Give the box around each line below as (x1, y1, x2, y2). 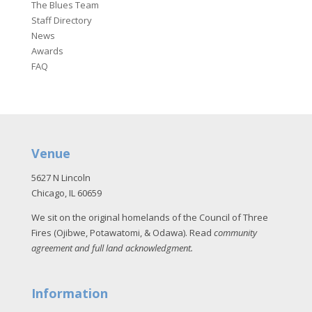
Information (31, 284, 108, 302)
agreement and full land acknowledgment (31, 241, 191, 254)
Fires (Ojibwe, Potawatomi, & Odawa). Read (31, 226, 214, 239)
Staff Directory (31, 13, 92, 26)
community (213, 226, 257, 239)
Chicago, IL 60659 (31, 186, 102, 199)
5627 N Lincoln (31, 171, 91, 184)
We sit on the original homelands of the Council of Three (31, 210, 268, 224)
